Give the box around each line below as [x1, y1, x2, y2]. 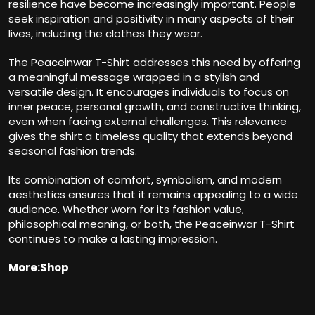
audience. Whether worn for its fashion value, [8, 202, 244, 217]
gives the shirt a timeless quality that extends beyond [8, 129, 292, 144]
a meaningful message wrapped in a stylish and [8, 70, 259, 85]
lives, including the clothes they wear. [8, 26, 202, 41]
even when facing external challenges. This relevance [8, 114, 287, 129]
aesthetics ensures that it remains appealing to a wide [8, 187, 298, 202]
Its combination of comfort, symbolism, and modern [8, 172, 282, 188]
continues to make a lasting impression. [8, 231, 217, 247]
